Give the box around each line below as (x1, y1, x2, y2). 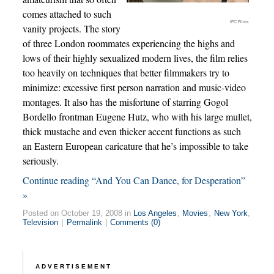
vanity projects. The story (22, 22, 120, 35)
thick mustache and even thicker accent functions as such (22, 125, 241, 138)
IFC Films (229, 18, 249, 24)
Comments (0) (110, 218, 161, 227)
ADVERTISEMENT (35, 263, 112, 270)
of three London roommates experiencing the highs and (22, 37, 235, 50)
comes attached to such (22, 7, 111, 20)
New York (213, 209, 248, 218)
